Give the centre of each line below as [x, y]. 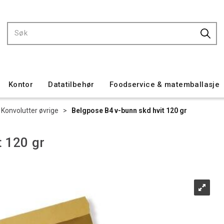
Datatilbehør [71, 84]
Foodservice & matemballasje [164, 84]
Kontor [21, 84]
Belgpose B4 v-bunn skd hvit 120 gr [129, 110]
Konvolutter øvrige [30, 110]
